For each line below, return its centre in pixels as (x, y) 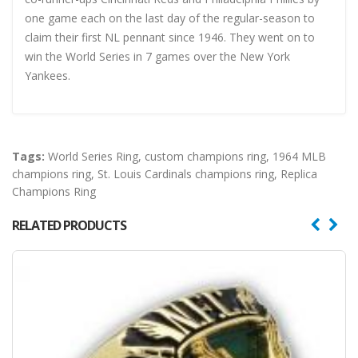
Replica (299, 173)
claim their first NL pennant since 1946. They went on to (170, 37)
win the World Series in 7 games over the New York (157, 56)
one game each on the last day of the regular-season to (170, 18)
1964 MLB (299, 156)
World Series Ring (93, 156)
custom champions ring (205, 156)
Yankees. (48, 75)
